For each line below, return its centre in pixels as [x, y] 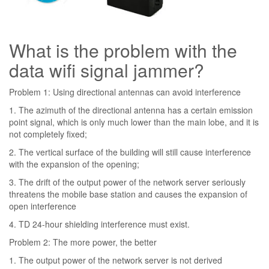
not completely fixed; [48, 134]
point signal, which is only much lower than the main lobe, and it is [134, 122]
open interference [43, 206]
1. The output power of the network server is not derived [116, 260]
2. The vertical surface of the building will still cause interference [130, 152]
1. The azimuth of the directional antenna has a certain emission [131, 110]
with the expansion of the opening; [74, 164]
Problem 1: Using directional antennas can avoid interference [125, 92]
